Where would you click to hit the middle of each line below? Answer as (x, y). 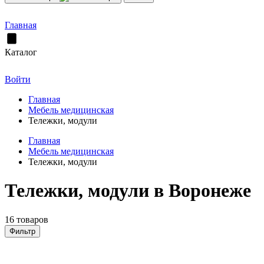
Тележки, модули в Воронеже (128, 191)
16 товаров (27, 219)
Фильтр (22, 231)
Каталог (21, 52)
